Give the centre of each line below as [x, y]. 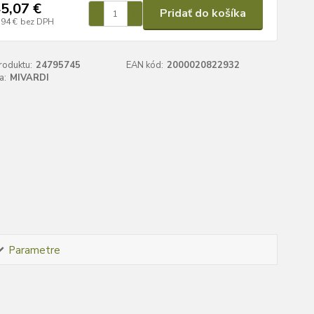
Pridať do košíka [203, 13]
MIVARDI [29, 78]
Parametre [34, 250]
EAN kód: [145, 65]
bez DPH [37, 21]
